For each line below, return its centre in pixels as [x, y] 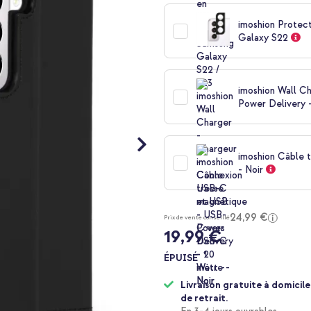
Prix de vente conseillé [197, 218]
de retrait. [204, 299]
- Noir [251, 169]
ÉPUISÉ [181, 258]
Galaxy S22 [263, 37]
